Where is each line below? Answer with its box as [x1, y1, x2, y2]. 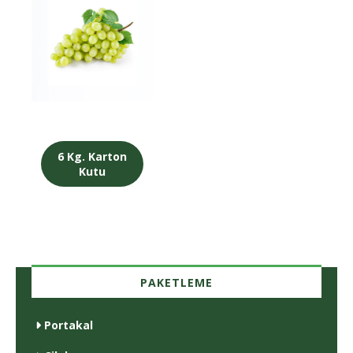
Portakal [44, 318, 93, 333]
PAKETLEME [140, 275, 213, 291]
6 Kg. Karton [58, 149, 127, 165]
